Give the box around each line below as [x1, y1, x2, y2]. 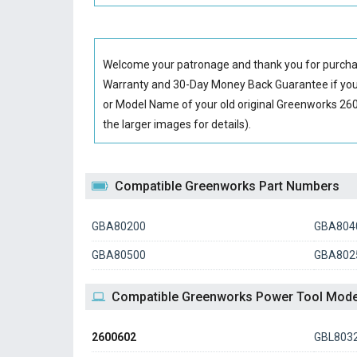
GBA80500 [92, 249, 146, 261]
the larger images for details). [103, 118, 252, 131]
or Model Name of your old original [103, 98, 277, 111]
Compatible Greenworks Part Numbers [115, 178, 339, 194]
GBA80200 [92, 220, 146, 233]
